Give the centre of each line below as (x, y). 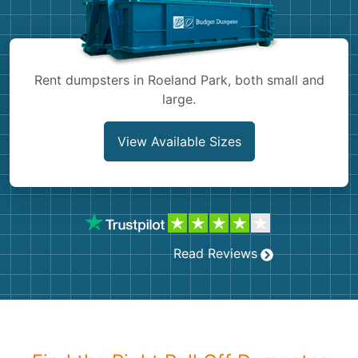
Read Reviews (215, 253)
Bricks (44, 105)
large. (179, 99)
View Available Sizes (179, 141)
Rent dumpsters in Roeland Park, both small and (179, 80)
